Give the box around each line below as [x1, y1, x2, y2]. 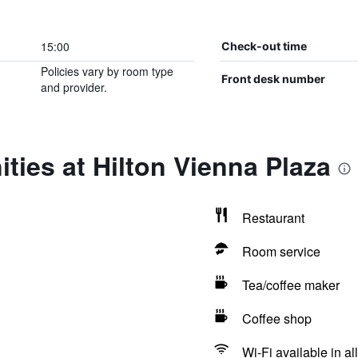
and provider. [40, 79, 107, 95]
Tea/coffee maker [241, 276, 340, 294]
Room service [241, 242, 320, 261]
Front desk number [221, 72, 325, 86]
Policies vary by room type [40, 63, 173, 79]
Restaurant [241, 209, 304, 227]
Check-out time [221, 39, 307, 53]
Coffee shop [241, 309, 312, 328]
